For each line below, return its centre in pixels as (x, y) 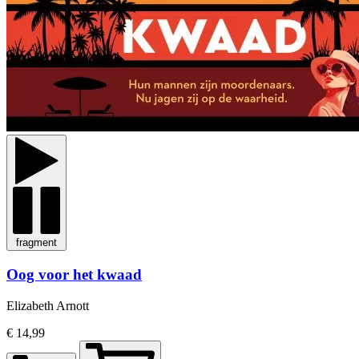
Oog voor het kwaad (74, 274)
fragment (36, 243)
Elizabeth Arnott (48, 305)
